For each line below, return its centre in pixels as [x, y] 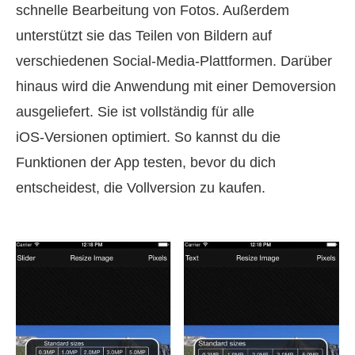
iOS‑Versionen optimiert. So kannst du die [148, 137]
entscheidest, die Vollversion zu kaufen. [141, 188]
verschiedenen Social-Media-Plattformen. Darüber [174, 61]
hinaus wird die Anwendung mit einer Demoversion [176, 87]
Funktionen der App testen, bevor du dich [146, 163]
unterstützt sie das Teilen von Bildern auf [144, 36]
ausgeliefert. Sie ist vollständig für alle [135, 112]
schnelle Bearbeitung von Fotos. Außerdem [153, 11]
